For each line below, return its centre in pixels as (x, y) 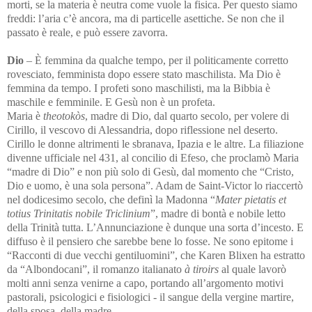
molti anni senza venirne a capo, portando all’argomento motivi (145, 283)
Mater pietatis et (251, 199)
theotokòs (64, 116)
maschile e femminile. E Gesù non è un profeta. (111, 102)
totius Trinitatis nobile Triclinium (79, 213)
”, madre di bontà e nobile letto (218, 213)
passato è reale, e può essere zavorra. (87, 32)
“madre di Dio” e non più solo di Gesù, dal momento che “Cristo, (150, 171)
